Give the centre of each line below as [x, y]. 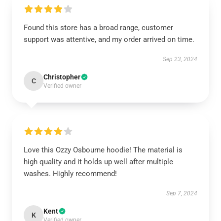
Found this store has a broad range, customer [98, 28]
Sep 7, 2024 [182, 193]
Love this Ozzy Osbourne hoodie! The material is [103, 150]
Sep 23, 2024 [180, 59]
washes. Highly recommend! [70, 174]
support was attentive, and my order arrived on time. [109, 39]
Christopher [62, 77]
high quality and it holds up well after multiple [98, 162]
